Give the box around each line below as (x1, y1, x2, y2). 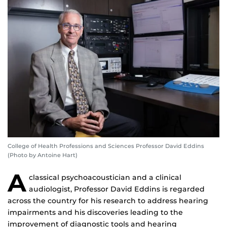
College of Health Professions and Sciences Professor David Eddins (8, 142, 204, 150)
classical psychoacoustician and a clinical (29, 173, 181, 182)
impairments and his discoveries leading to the (8, 208, 183, 217)
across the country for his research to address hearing (8, 196, 208, 206)
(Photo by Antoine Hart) (8, 152, 78, 159)
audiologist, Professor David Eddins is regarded (29, 184, 205, 194)
